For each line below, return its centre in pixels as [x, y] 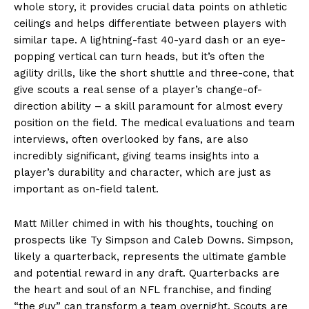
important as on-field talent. [86, 189]
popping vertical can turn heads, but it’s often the [139, 56]
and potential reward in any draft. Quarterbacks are [147, 273]
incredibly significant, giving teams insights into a [137, 156]
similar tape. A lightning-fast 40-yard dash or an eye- [150, 40]
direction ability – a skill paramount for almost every [148, 106]
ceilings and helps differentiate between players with [150, 23]
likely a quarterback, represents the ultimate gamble [150, 256]
